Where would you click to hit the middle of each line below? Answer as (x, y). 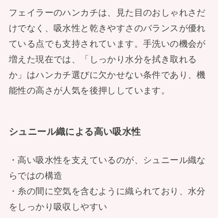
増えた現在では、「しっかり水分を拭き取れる (103, 59)
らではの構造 (36, 175)
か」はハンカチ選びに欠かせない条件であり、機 (107, 75)
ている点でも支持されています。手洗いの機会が (107, 44)
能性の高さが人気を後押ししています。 (89, 90)
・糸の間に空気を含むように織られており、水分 (107, 191)
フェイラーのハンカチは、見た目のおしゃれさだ (107, 12)
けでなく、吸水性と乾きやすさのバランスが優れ (107, 28)
